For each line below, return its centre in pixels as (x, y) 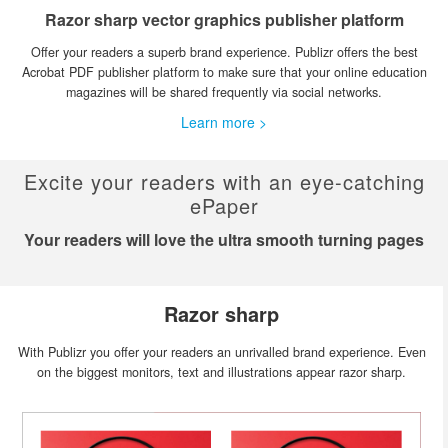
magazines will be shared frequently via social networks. (224, 92)
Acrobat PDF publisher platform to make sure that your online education (224, 72)
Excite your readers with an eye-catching (224, 181)
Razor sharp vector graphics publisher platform (224, 19)
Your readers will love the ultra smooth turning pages (224, 239)
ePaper (224, 205)
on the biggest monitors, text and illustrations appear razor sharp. (221, 372)
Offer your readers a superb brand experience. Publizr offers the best (224, 52)
